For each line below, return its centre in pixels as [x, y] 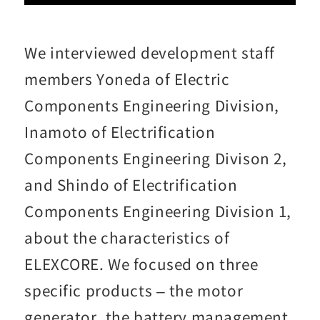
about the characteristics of [127, 237]
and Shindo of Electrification [131, 184]
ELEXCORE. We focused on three [141, 263]
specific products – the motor [134, 290]
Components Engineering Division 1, [158, 210]
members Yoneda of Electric [127, 78]
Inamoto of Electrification [120, 131]
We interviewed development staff [150, 52]
